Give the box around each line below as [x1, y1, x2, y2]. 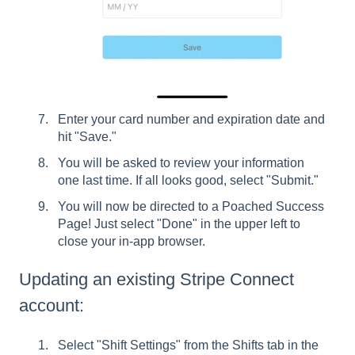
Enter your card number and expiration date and [58, 112, 325, 126]
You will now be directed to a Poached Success [58, 200, 324, 214]
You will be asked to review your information [58, 156, 304, 170]
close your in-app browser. [58, 235, 208, 249]
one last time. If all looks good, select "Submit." [58, 174, 319, 188]
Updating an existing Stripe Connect [19, 269, 294, 290]
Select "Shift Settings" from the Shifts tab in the [58, 338, 319, 352]
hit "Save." [58, 129, 116, 143]
